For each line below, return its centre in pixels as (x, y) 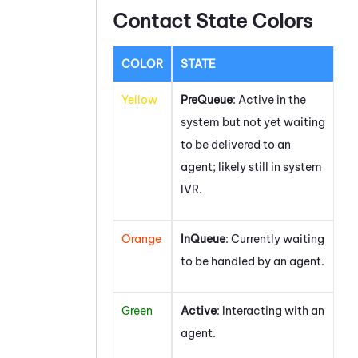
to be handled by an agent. (253, 262)
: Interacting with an (270, 311)
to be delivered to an (236, 145)
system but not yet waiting (253, 123)
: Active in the (269, 100)
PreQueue (207, 100)
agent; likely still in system (251, 167)
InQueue (203, 239)
